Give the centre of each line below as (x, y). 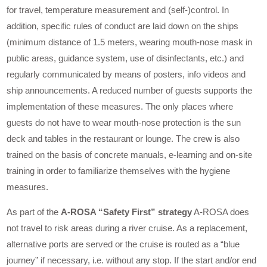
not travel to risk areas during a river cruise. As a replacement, (127, 228)
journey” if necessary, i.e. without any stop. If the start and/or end (132, 260)
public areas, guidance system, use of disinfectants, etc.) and (125, 58)
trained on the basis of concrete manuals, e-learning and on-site (130, 155)
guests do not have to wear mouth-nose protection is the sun (124, 123)
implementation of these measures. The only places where (120, 107)
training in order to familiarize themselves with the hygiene (119, 171)
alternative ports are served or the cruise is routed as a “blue (123, 244)
